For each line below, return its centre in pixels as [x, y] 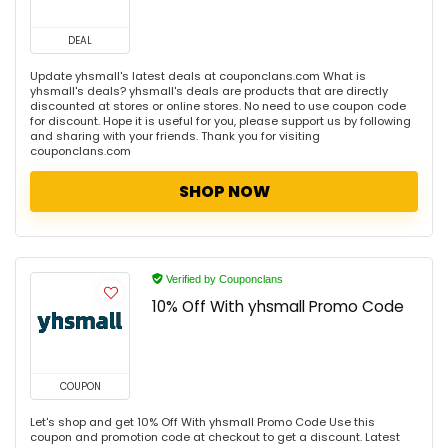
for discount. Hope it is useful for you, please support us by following [220, 121]
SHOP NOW [224, 191]
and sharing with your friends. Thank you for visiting [175, 136]
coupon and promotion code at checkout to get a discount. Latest [215, 437]
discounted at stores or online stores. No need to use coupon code [218, 106]
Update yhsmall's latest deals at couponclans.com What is [198, 76]
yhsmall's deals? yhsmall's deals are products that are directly [209, 91]
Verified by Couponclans [223, 279]
